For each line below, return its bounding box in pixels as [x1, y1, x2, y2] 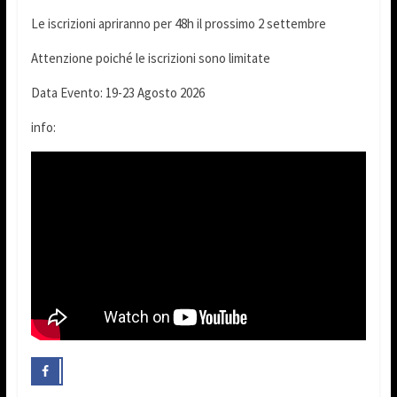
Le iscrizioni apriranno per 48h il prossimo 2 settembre [30, 14, 326, 32]
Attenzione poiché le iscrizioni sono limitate [30, 49, 270, 66]
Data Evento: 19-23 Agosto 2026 [30, 83, 205, 101]
